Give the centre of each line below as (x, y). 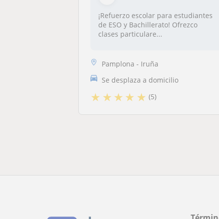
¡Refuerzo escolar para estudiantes (156, 15)
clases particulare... (131, 34)
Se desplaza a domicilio (140, 80)
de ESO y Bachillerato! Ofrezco (148, 25)
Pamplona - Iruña (130, 64)
